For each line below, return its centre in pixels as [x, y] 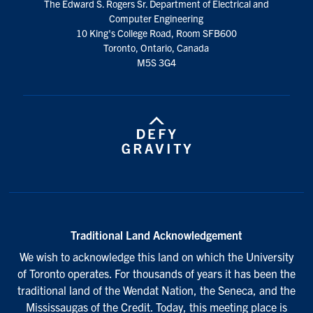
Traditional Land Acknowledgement [156, 234]
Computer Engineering [156, 18]
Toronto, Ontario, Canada [156, 47]
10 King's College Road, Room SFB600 [156, 32]
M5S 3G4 [156, 62]
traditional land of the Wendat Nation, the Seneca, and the [156, 290]
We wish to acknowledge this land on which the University [156, 256]
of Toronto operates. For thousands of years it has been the [156, 273]
